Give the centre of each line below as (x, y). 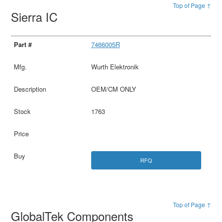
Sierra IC (36, 16)
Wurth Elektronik (115, 66)
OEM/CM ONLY (113, 89)
